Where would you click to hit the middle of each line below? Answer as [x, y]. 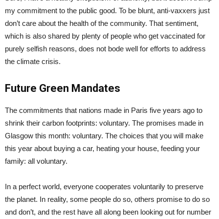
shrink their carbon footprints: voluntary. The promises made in [104, 123]
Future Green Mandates [63, 88]
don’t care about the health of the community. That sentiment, [102, 23]
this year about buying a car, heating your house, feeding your [102, 148]
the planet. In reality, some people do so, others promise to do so [107, 199]
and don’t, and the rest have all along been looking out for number [108, 212]
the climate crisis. [33, 61]
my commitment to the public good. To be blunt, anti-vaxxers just [107, 10]
